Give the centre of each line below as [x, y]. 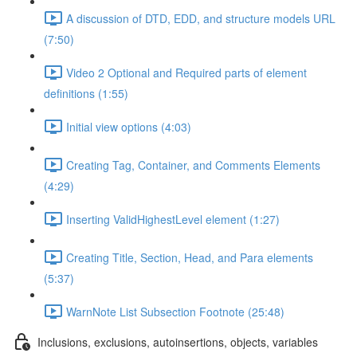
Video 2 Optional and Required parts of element [186, 72]
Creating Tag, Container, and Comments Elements [193, 165]
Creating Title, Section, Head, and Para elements [190, 257]
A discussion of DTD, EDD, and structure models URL [201, 18]
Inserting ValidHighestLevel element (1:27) [173, 219]
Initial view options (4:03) [129, 126]
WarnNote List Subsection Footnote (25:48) [175, 311]
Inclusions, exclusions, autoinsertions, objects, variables [178, 341]
